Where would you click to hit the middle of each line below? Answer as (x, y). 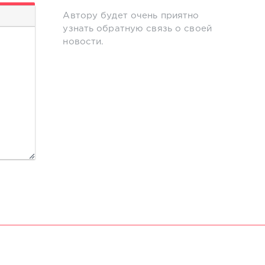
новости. (83, 42)
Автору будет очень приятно (131, 16)
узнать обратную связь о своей (137, 29)
